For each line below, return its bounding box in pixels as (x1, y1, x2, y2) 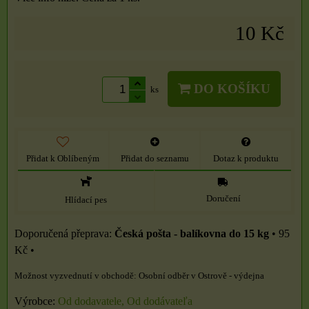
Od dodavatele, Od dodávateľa (58, 295, 192, 308)
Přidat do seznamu (120, 154, 189, 164)
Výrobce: (14, 295, 58, 308)
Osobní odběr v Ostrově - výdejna (139, 271, 264, 281)
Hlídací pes (65, 195, 107, 206)
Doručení (206, 194, 241, 204)
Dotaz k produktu (213, 154, 279, 164)
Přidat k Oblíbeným (26, 154, 100, 164)
